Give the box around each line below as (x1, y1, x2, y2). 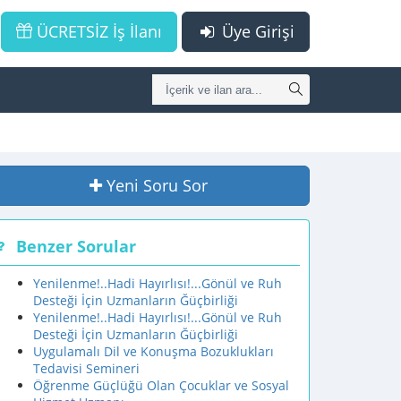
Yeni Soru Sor (106, 175, 208, 196)
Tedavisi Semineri (33, 360, 140, 377)
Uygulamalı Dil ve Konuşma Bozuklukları (33, 343, 274, 360)
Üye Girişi (218, 21, 294, 42)
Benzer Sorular (16, 235, 136, 257)
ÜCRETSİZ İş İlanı (31, 21, 162, 42)
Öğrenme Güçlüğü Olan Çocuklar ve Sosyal (33, 377, 289, 394)
